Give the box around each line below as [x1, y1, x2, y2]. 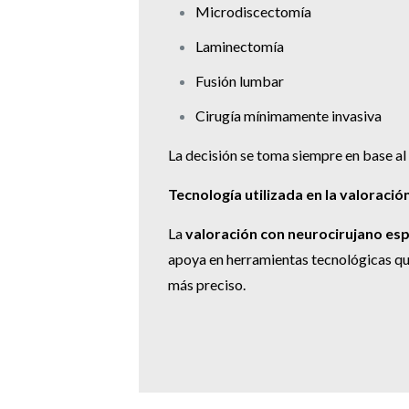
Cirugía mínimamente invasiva [195, 107, 382, 125]
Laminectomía [195, 37, 284, 56]
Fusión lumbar [195, 72, 284, 90]
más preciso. [168, 276, 246, 294]
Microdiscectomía [195, 3, 311, 21]
